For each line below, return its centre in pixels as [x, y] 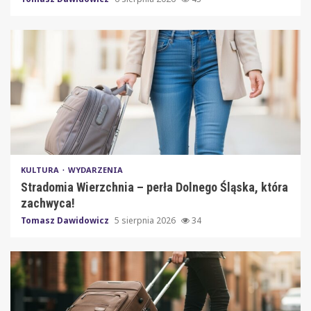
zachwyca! [48, 203]
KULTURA [41, 169]
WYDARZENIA [95, 169]
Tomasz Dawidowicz [66, 220]
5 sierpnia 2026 [146, 220]
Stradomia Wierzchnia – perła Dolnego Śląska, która [154, 187]
